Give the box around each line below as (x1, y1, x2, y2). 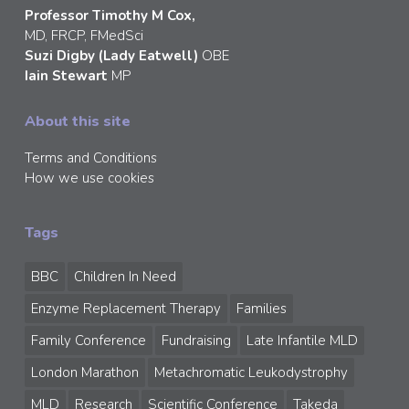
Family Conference (30, 331, 146, 351)
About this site (24, 111, 131, 132)
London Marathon (30, 363, 139, 383)
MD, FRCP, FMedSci (24, 26, 143, 46)
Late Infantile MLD (246, 331, 358, 351)
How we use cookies (24, 169, 154, 188)
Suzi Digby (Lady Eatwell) (24, 47, 202, 66)
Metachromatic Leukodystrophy (153, 363, 348, 383)
